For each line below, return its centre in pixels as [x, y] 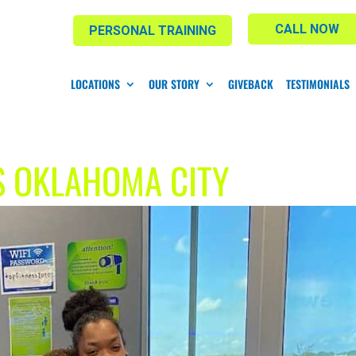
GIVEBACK [250, 83]
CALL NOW [308, 29]
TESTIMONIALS [317, 83]
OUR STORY [174, 83]
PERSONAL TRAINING [152, 31]
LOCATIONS [95, 83]
